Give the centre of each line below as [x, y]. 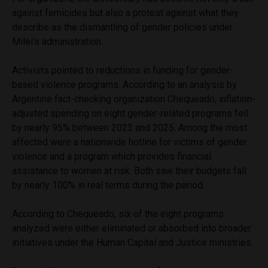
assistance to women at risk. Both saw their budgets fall [129, 170]
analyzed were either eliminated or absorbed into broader [132, 228]
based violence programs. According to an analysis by [124, 84]
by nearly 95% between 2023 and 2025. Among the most [130, 127]
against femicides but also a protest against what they [125, 13]
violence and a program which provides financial [112, 156]
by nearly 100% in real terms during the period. [108, 185]
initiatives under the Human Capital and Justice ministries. [133, 242]
